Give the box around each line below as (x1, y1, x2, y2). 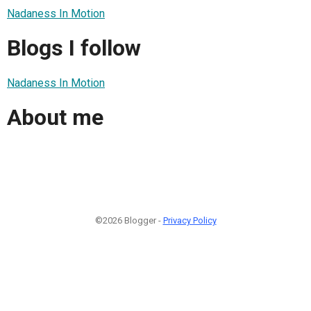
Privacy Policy (162, 215, 217, 226)
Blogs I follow (7, 35, 141, 62)
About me (7, 104, 103, 131)
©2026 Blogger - (94, 215, 163, 226)
